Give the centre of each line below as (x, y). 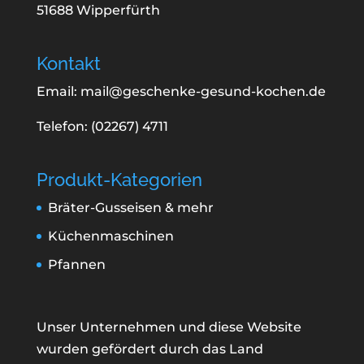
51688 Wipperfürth (98, 10)
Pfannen (76, 265)
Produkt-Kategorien (119, 180)
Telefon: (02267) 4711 (102, 127)
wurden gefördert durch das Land (149, 349)
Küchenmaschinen (110, 236)
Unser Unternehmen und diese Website (169, 327)
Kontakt (68, 64)
